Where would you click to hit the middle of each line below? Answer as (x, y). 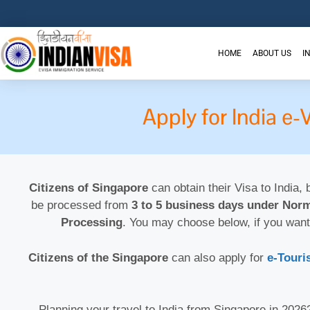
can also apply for (217, 257)
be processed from (81, 206)
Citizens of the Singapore (98, 257)
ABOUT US (272, 54)
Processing (91, 223)
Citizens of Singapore (88, 188)
